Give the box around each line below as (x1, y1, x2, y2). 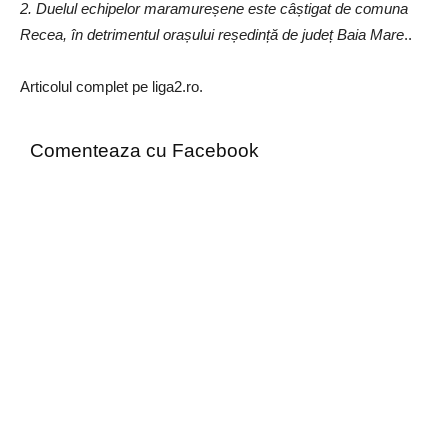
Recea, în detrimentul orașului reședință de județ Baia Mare (20, 26, 404, 44)
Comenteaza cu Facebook (30, 140, 259, 162)
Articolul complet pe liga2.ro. (20, 78, 203, 96)
